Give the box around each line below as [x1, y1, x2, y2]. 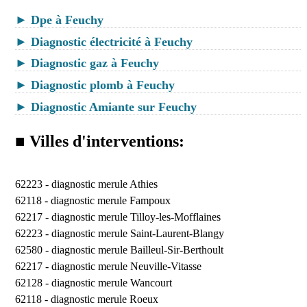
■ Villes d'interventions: [14, 132, 184, 150]
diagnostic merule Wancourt [51, 276, 172, 288]
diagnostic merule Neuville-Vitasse [51, 260, 201, 272]
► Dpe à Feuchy [14, 12, 103, 27]
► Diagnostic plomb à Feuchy [14, 78, 175, 93]
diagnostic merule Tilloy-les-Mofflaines [51, 210, 221, 223]
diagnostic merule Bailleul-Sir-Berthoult [51, 243, 223, 256]
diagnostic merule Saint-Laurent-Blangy [51, 227, 224, 239]
